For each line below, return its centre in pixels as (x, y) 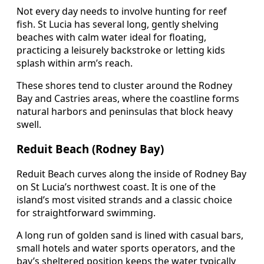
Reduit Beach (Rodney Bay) (90, 149)
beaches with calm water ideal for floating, (111, 37)
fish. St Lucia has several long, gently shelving (118, 24)
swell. (29, 124)
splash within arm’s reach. (75, 63)
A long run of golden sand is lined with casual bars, (130, 235)
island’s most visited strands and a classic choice (124, 200)
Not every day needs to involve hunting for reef (122, 11)
